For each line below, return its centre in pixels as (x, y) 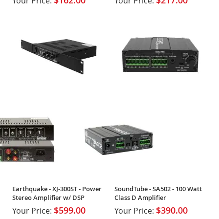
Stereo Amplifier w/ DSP (48, 197)
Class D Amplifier (140, 197)
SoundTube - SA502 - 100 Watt (158, 188)
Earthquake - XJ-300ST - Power (57, 188)
